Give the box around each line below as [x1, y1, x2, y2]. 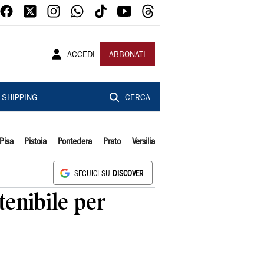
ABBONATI [109, 51, 146, 60]
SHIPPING [1, 94, 37, 103]
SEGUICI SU [74, 171, 113, 177]
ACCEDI [67, 51, 95, 60]
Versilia [131, 138, 155, 146]
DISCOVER [113, 171, 143, 177]
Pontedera [58, 138, 93, 146]
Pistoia [24, 138, 47, 146]
